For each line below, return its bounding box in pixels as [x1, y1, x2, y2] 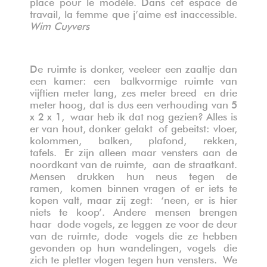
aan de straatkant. [153, 160, 237, 166]
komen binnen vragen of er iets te [70, 184, 237, 190]
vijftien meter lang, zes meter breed [30, 88, 204, 94]
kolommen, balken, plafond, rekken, [30, 136, 237, 142]
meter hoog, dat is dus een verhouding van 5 [30, 100, 237, 106]
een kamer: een [30, 76, 120, 82]
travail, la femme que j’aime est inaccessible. [30, 10, 237, 15]
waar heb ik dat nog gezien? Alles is [70, 112, 237, 118]
